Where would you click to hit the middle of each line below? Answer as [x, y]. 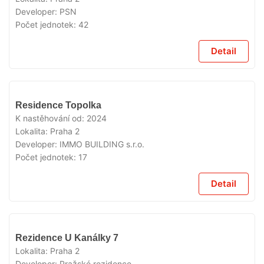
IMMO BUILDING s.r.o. [102, 144]
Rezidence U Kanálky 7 [67, 238]
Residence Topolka [58, 105]
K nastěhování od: [51, 118]
